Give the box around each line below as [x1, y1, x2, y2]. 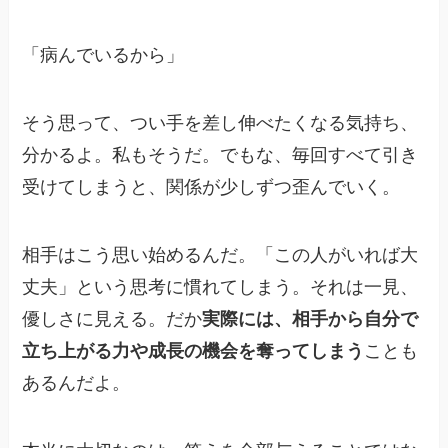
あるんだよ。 [22, 372, 131, 393]
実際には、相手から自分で [202, 308, 419, 329]
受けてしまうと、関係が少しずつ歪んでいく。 [22, 176, 401, 197]
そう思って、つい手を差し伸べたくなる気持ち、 [22, 112, 419, 133]
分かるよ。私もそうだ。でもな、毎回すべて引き [22, 144, 419, 165]
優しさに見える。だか [22, 308, 203, 329]
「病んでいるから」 [22, 45, 185, 66]
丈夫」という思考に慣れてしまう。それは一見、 [22, 276, 419, 297]
